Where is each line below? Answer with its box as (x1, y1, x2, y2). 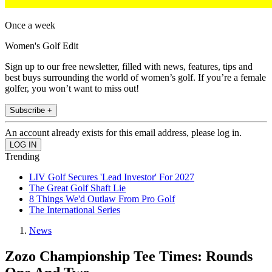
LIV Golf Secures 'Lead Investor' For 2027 (29, 172, 194, 183)
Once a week (5, 20, 55, 31)
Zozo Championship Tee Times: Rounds (5, 248, 253, 265)
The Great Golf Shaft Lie (29, 183, 126, 194)
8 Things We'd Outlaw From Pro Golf (29, 194, 175, 205)
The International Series (29, 205, 120, 216)
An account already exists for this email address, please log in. (5, 127, 242, 138)
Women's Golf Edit (5, 41, 78, 52)
